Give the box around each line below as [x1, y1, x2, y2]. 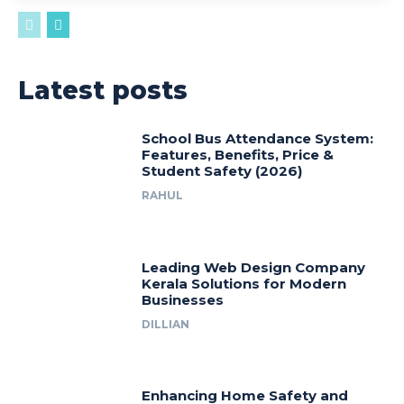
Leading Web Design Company [142, 258, 366, 276]
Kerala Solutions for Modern [142, 274, 347, 292]
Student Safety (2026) [142, 162, 303, 180]
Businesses [142, 290, 225, 308]
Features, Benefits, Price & [142, 146, 335, 164]
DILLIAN [142, 317, 190, 331]
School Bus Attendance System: [142, 130, 374, 148]
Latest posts [18, 75, 188, 106]
